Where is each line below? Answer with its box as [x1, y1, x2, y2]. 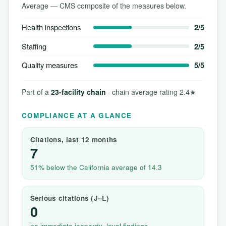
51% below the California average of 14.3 [30, 162, 162, 173]
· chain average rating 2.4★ [105, 87, 196, 97]
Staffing [21, 40, 46, 51]
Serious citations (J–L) [30, 193, 109, 203]
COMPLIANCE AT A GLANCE [21, 110, 132, 120]
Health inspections [21, 22, 81, 33]
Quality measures [21, 60, 78, 71]
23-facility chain [50, 87, 106, 97]
